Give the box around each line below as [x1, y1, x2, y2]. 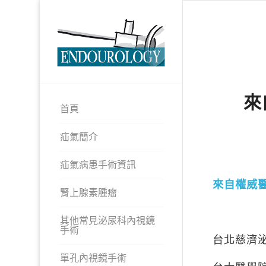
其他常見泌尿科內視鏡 [60, 215, 156, 226]
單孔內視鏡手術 [60, 252, 127, 263]
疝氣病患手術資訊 [60, 159, 137, 170]
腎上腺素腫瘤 [60, 187, 118, 198]
